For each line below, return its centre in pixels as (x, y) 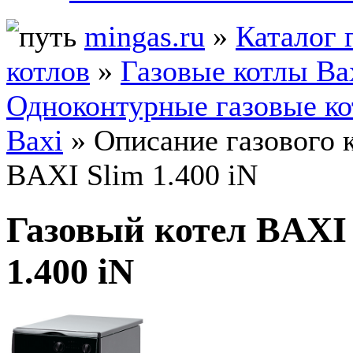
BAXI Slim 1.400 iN (132, 175)
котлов (48, 71)
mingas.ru (145, 36)
